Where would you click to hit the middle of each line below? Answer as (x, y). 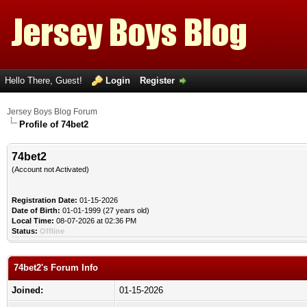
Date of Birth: (36, 210)
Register (157, 81)
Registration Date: (45, 200)
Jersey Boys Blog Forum (52, 112)
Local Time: (33, 221)
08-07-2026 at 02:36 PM (95, 221)
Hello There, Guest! (45, 81)
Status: (25, 231)
